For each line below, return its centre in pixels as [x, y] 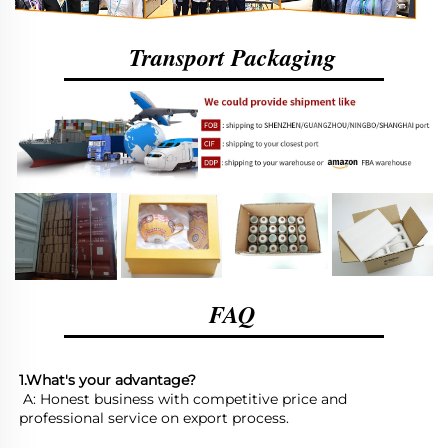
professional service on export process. [156, 417]
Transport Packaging [232, 56]
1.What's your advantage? [107, 379]
